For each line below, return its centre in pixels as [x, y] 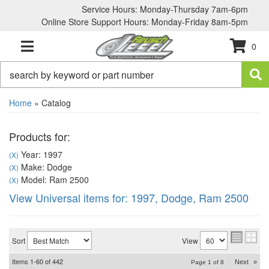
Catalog [56, 103]
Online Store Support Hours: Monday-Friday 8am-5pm [145, 22]
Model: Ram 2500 [54, 180]
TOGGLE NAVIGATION [59, 53]
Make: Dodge [45, 167]
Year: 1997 [41, 154]
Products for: [40, 136]
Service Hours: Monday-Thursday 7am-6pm [165, 9]
